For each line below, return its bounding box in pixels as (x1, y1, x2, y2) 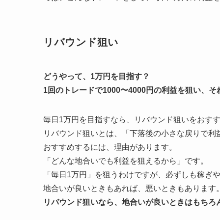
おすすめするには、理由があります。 (43, 142, 177, 151)
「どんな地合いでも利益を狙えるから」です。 (43, 156, 208, 165)
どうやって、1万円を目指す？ (43, 72, 150, 81)
